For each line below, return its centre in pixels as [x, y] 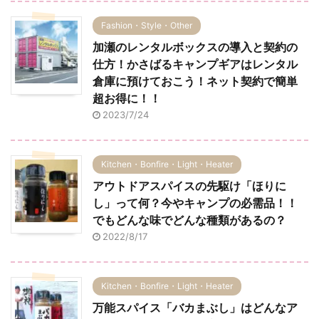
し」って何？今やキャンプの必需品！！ [195, 203]
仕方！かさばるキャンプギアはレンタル [195, 64]
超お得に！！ [127, 99]
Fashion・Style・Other [147, 26]
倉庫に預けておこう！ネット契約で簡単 [195, 82]
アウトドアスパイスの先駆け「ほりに [189, 186]
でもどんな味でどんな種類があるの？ [189, 220]
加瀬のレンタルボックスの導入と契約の [195, 47]
